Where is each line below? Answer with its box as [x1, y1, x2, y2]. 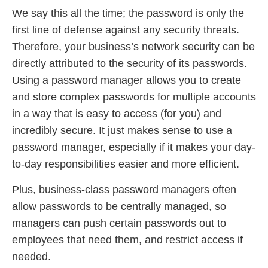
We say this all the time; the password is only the [12, 7, 244, 20]
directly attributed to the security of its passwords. [12, 57, 247, 70]
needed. [12, 250, 51, 263]
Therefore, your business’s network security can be [12, 41, 255, 53]
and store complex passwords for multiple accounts [12, 91, 256, 103]
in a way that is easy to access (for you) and [12, 108, 221, 120]
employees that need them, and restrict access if [12, 233, 243, 246]
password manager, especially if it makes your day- [12, 141, 255, 154]
